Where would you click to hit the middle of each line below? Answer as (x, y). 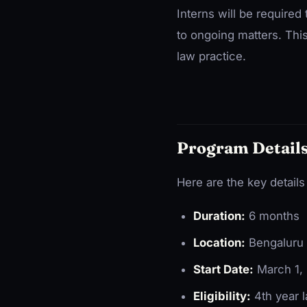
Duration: (219, 216)
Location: (219, 242)
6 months (272, 216)
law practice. (211, 56)
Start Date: (223, 269)
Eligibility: (222, 296)
